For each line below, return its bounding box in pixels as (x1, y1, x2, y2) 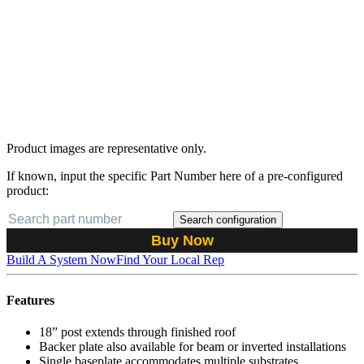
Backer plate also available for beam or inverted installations (39, 339, 346, 353)
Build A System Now (6, 253, 116, 267)
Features (6, 292, 54, 307)
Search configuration (180, 214, 276, 227)
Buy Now (150, 232, 214, 249)
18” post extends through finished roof (39, 324, 236, 339)
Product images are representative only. (6, 141, 206, 156)
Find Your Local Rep (116, 253, 224, 267)
